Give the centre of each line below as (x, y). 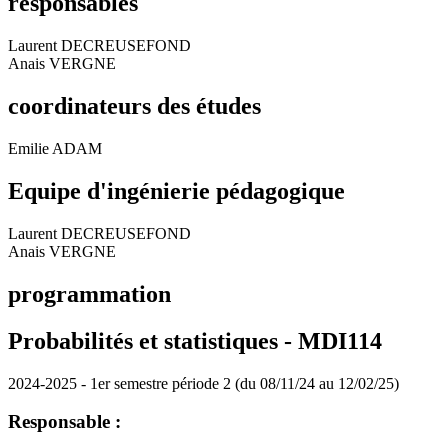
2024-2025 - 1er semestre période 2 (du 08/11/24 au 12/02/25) (203, 383)
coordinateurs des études (134, 106)
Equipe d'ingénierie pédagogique (176, 191)
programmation (89, 293)
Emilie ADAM (55, 149)
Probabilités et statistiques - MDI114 (195, 340)
